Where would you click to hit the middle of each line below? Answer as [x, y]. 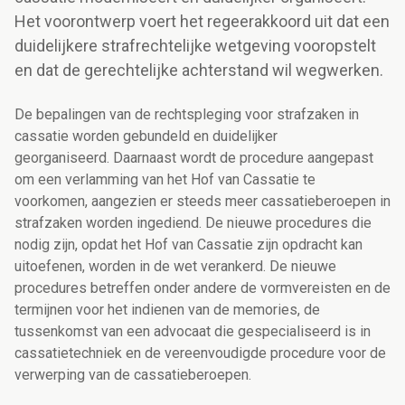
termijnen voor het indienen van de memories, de [167, 310]
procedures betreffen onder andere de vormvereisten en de [202, 288]
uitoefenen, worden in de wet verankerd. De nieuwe [175, 267]
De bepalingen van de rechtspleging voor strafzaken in [187, 115]
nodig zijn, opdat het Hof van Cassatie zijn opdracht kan [188, 245]
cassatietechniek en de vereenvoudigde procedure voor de [200, 353]
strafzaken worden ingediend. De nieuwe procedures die [193, 223]
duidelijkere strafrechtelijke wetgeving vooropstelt [195, 46]
